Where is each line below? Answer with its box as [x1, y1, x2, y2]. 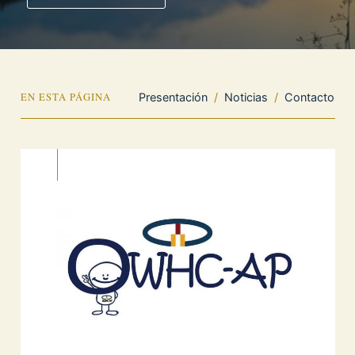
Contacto [284, 90, 335, 104]
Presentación [139, 90, 208, 104]
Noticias [224, 90, 269, 104]
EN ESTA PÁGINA [20, 90, 111, 104]
